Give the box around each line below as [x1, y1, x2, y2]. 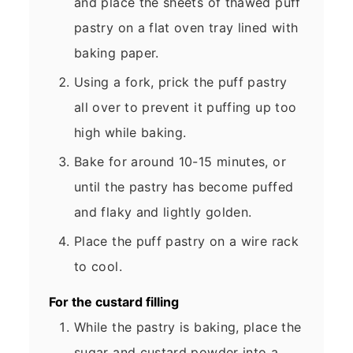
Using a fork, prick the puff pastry [74, 74, 288, 91]
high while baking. [74, 124, 187, 141]
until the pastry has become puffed [74, 179, 294, 195]
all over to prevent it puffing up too [74, 99, 297, 116]
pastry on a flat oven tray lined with [74, 20, 299, 36]
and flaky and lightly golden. [74, 204, 252, 221]
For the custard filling [49, 294, 179, 310]
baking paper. [74, 45, 159, 61]
